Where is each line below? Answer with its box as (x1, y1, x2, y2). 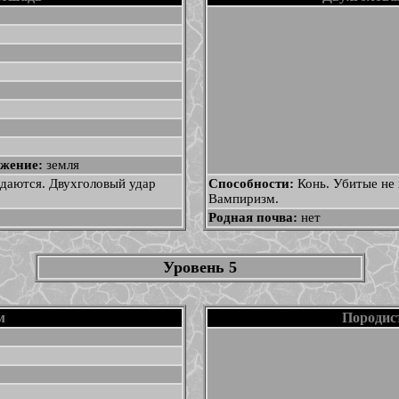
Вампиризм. (208, 191, 279, 206)
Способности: (208, 176, 297, 191)
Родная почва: (208, 210, 301, 224)
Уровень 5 (162, 258, 237, 276)
